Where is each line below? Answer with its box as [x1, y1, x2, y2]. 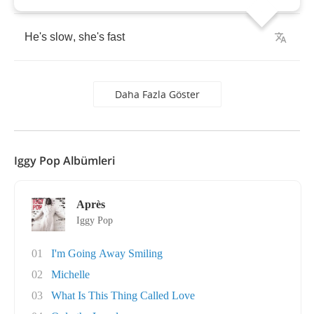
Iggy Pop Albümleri [14, 153, 115, 168]
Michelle [51, 268, 90, 280]
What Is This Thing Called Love [51, 289, 195, 301]
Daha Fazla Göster [114, 88, 200, 101]
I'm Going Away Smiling [51, 247, 163, 259]
